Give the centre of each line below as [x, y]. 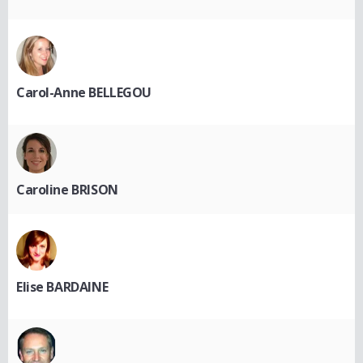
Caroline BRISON [67, 189]
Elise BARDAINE [62, 286]
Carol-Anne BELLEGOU [84, 92]
